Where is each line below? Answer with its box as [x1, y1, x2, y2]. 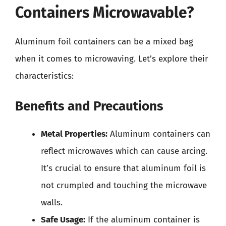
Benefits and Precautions [15, 98, 163, 114]
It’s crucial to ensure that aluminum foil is [41, 163, 206, 174]
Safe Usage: [41, 214, 85, 225]
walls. [41, 197, 63, 208]
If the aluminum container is [85, 214, 200, 225]
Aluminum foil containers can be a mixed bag [15, 36, 193, 47]
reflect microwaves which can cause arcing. [41, 146, 207, 156]
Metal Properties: [41, 129, 107, 139]
